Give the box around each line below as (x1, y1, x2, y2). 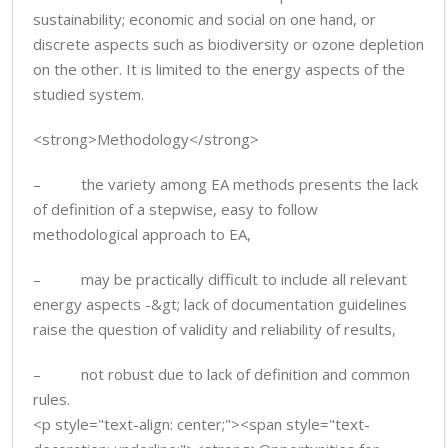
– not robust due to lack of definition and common (33, 364, 410, 384)
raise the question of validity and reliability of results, (33, 319, 396, 339)
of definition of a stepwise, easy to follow (33, 199, 318, 219)
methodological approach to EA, (33, 224, 251, 244)
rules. (33, 389, 70, 409)
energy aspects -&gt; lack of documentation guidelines (33, 294, 407, 314)
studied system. (33, 84, 144, 104)
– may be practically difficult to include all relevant (33, 269, 407, 289)
